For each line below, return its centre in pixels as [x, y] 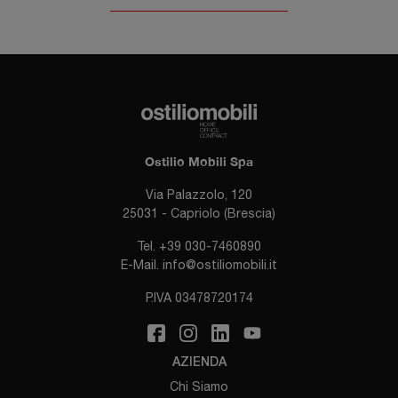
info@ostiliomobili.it [220, 264]
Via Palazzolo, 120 [199, 194]
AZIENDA [199, 362]
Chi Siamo [199, 386]
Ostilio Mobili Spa [199, 161]
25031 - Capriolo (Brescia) [199, 213]
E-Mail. [142, 264]
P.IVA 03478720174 [199, 297]
